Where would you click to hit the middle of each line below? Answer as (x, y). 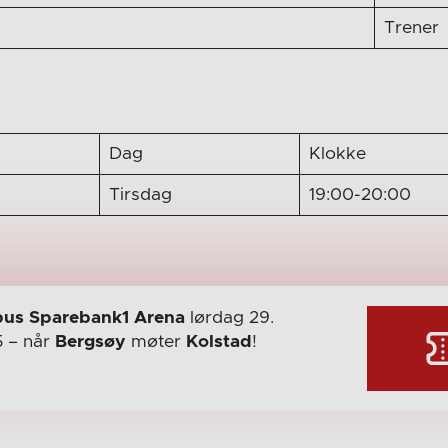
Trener (411, 27)
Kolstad (218, 341)
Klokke (337, 153)
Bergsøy (90, 341)
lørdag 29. (229, 317)
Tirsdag (140, 194)
